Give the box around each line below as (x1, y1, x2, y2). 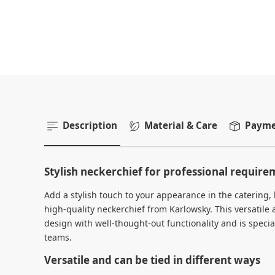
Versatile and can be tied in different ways (44, 253, 260, 267)
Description (60, 119, 117, 131)
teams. (44, 231, 72, 243)
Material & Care (142, 119, 217, 131)
